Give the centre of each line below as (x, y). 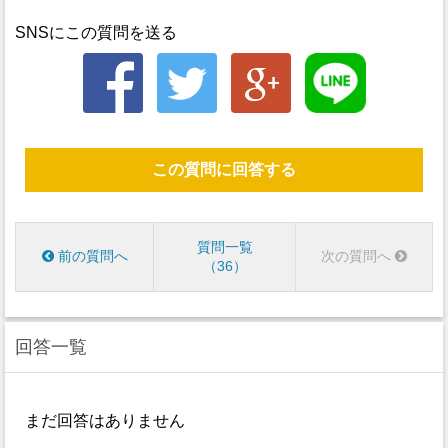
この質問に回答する (224, 169)
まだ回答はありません (105, 420)
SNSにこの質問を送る (96, 32)
